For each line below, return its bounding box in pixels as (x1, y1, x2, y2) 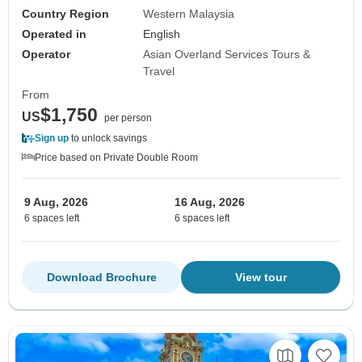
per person (104, 112, 152, 124)
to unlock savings (69, 132, 147, 144)
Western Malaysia (143, 6, 235, 20)
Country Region (22, 6, 109, 20)
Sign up (35, 132, 69, 144)
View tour (234, 270, 287, 284)
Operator (22, 47, 70, 61)
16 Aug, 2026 (175, 195, 245, 208)
